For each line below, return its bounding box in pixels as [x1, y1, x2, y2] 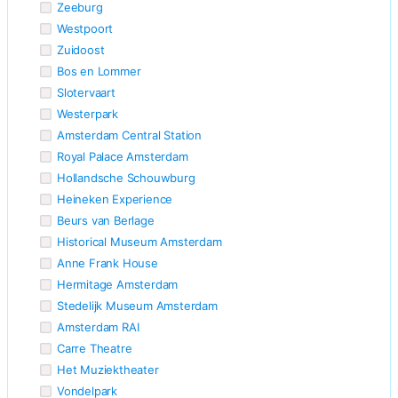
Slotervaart [57, 84, 115, 99]
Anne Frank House [57, 255, 158, 270]
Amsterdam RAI [57, 319, 139, 334]
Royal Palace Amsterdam [57, 148, 188, 163]
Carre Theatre [57, 340, 132, 355]
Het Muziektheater [57, 362, 159, 377]
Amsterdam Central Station [57, 127, 202, 142]
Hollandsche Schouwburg [57, 170, 195, 185]
